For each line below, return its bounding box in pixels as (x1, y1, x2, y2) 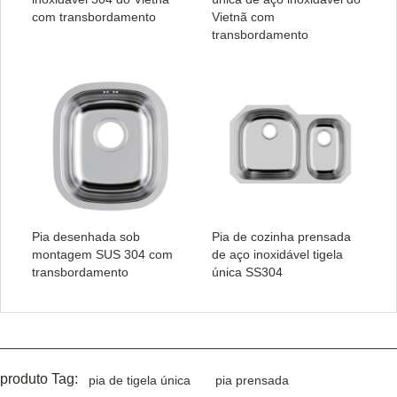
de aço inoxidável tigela (212, 247, 343, 262)
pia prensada (215, 373, 289, 388)
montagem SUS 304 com (32, 247, 173, 262)
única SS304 (212, 265, 283, 280)
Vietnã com (212, 10, 275, 25)
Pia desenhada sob (32, 230, 140, 245)
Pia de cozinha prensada (212, 230, 351, 245)
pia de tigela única (89, 373, 191, 388)
